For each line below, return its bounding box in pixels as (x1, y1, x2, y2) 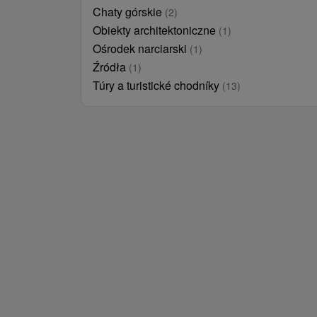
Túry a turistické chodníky (93, 77, 222, 93)
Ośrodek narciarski (93, 40, 190, 57)
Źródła (93, 59, 129, 75)
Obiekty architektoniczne (93, 22, 219, 38)
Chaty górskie (93, 4, 165, 20)
